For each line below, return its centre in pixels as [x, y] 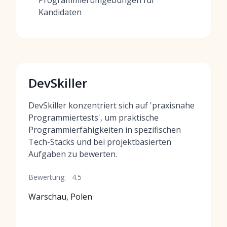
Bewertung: [47, 177]
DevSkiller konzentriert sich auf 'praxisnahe [111, 105]
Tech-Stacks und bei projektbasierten [100, 142]
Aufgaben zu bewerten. [73, 154]
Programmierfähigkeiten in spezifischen [105, 130]
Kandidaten [60, 12]
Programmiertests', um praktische [93, 118]
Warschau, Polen [60, 197]
